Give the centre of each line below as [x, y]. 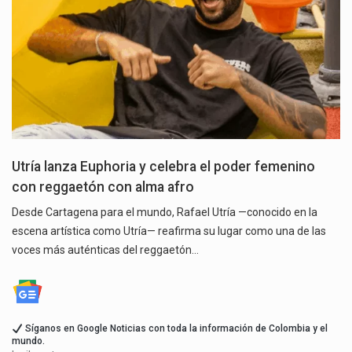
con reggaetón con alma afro [103, 187]
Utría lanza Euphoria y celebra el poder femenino [163, 167]
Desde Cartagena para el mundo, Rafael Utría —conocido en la [165, 213]
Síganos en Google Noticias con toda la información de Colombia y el [175, 329]
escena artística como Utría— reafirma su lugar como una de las [169, 231]
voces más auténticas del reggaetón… [105, 250]
